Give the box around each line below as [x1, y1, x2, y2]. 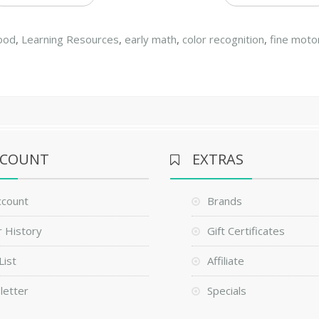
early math [125, 31, 177, 46]
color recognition [182, 31, 265, 46]
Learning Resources [21, 31, 120, 46]
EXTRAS [192, 149, 244, 169]
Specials [206, 283, 246, 298]
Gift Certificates [206, 223, 285, 238]
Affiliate [206, 253, 244, 268]
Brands [206, 193, 242, 208]
